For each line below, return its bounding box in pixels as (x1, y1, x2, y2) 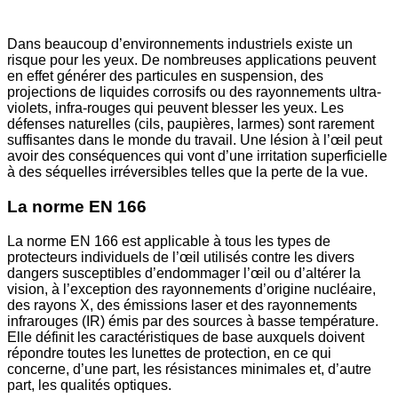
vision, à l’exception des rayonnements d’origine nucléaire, (7, 281, 376, 297)
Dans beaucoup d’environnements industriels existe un (7, 36, 353, 52)
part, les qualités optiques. (7, 377, 171, 393)
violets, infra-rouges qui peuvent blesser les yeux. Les (7, 100, 344, 116)
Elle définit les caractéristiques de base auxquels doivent (7, 329, 364, 345)
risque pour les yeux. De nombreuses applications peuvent (7, 52, 376, 68)
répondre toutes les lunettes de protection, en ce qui (7, 345, 331, 361)
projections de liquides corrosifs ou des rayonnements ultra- (7, 84, 381, 100)
